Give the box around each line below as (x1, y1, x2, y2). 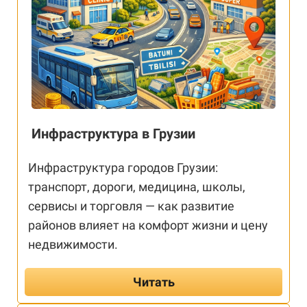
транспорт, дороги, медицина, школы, (28, 180, 245, 195)
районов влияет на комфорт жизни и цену (28, 218, 268, 233)
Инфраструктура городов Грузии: (28, 160, 218, 175)
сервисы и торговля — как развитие (28, 199, 234, 214)
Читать (132, 275, 175, 290)
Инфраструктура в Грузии (32, 125, 195, 143)
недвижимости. (28, 237, 118, 252)
